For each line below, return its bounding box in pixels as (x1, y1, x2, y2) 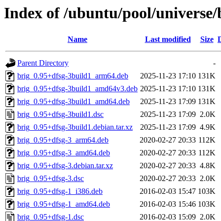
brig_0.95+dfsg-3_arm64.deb (17, 136, 109, 145)
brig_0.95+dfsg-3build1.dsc (17, 110, 104, 119)
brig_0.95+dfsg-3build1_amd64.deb (17, 97, 130, 106)
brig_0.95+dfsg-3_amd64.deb (17, 148, 110, 157)
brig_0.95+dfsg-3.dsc (17, 174, 84, 183)
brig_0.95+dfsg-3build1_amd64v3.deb (17, 84, 138, 93)
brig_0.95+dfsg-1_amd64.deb (17, 200, 110, 209)
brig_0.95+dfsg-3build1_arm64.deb (17, 72, 128, 80)
